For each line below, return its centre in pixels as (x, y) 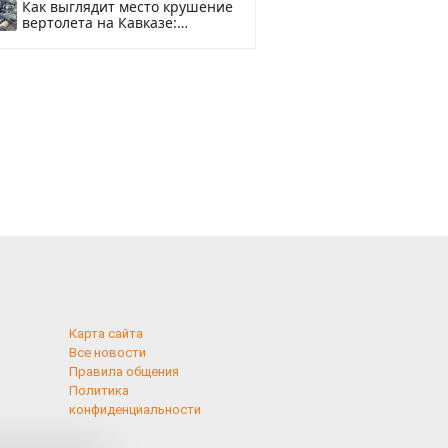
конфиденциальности (134, 409)
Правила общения (123, 371)
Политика (98, 390)
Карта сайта (105, 333)
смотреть (54, 38)
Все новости (107, 352)
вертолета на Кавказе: (99, 22)
